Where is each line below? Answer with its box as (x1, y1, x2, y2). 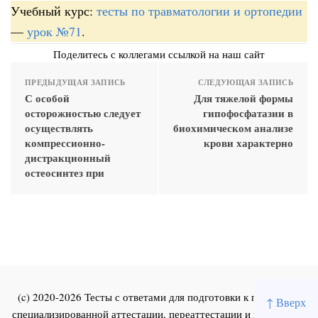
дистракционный (25, 149, 111, 165)
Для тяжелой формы (194, 89, 293, 106)
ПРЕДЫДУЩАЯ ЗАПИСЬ (25, 76, 126, 88)
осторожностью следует (25, 104, 141, 121)
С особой (25, 89, 70, 106)
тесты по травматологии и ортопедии (97, 1, 302, 19)
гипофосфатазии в (203, 104, 293, 121)
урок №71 (27, 22, 82, 40)
